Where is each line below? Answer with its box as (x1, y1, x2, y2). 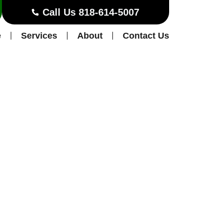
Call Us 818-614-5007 (43, 7, 140, 18)
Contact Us (123, 31, 169, 41)
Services (21, 31, 57, 41)
